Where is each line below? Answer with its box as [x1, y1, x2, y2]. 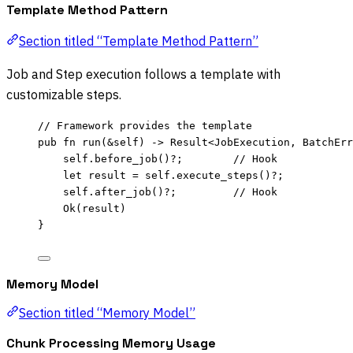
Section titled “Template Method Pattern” [19, 32, 258, 49]
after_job [95, 185, 151, 198]
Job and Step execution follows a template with [6, 65, 281, 82]
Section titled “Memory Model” [19, 305, 195, 321]
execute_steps [176, 169, 258, 181]
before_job [95, 152, 158, 165]
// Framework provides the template [38, 119, 252, 132]
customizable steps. [6, 86, 121, 102]
